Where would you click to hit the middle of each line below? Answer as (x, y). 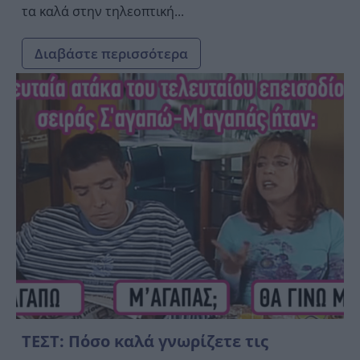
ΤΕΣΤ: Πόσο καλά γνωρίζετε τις (145, 341)
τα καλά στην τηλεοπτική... (103, 11)
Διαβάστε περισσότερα (111, 53)
